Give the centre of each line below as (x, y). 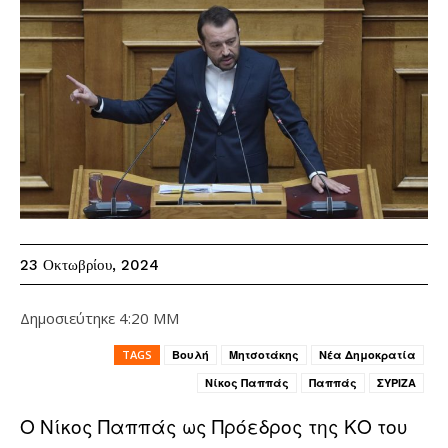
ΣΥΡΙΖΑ (396, 382)
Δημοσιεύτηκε (67, 318)
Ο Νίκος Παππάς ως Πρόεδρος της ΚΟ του (214, 425)
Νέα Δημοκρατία (367, 354)
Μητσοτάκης (264, 354)
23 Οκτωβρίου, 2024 (89, 265)
